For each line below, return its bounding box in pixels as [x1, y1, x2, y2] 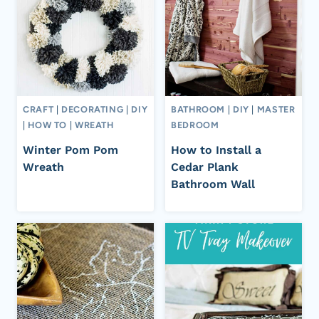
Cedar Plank [171, 160, 239, 174]
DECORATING [61, 103, 124, 115]
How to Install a [171, 143, 261, 157]
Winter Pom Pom [23, 143, 118, 157]
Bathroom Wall [171, 177, 255, 192]
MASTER [256, 103, 296, 115]
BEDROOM [171, 119, 219, 130]
